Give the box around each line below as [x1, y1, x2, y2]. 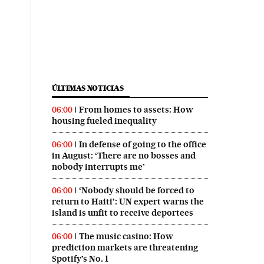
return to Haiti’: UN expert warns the [51, 196, 204, 207]
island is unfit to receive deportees [51, 207, 193, 218]
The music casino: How [78, 230, 173, 242]
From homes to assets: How [78, 104, 193, 115]
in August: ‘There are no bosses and [51, 150, 196, 161]
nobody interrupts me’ [51, 161, 145, 172]
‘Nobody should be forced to [78, 184, 194, 196]
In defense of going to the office [78, 138, 206, 150]
